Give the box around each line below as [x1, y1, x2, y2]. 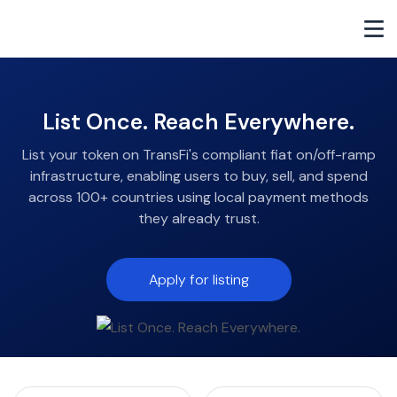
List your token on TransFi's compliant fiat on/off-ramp [21, 145, 376, 164]
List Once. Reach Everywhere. [43, 107, 354, 136]
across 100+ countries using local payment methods [28, 188, 369, 206]
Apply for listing [148, 270, 249, 289]
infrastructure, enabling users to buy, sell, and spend [29, 167, 368, 185]
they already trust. [137, 209, 260, 228]
